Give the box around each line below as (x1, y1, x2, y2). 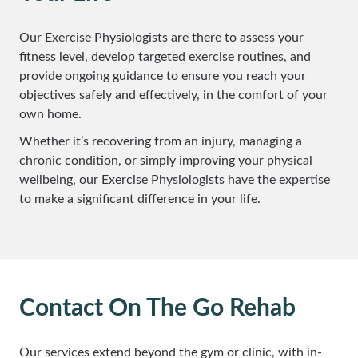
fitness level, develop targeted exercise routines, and (19, 50, 311, 63)
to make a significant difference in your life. (19, 193, 261, 205)
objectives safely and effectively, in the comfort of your (19, 89, 328, 101)
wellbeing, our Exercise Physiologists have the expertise (19, 173, 330, 186)
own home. (19, 108, 82, 121)
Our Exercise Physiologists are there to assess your (19, 31, 304, 44)
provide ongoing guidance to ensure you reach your (19, 70, 306, 82)
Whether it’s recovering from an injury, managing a (19, 135, 302, 148)
